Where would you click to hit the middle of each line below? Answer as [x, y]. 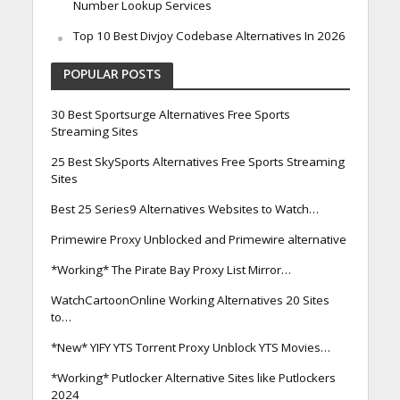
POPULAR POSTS [112, 75]
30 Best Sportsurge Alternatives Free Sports [170, 114]
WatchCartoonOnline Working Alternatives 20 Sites [190, 300]
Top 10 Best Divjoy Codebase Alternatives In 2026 [209, 35]
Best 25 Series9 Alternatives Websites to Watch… [184, 208]
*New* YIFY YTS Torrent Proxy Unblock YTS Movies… [190, 347]
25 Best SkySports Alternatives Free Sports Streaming [197, 161]
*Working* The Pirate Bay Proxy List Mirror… [171, 269]
